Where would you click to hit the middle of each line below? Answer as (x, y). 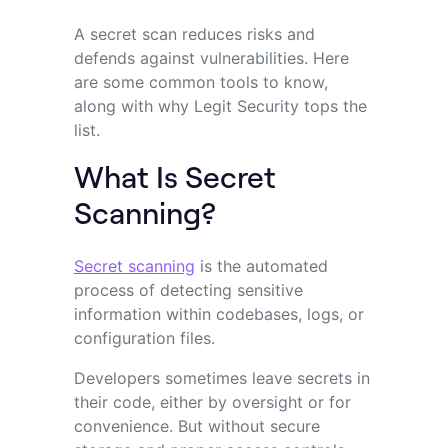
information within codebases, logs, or (218, 313)
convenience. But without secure (196, 425)
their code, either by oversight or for (212, 401)
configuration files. (146, 337)
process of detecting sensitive (188, 289)
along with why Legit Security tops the (220, 105)
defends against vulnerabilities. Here (211, 57)
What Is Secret (174, 175)
